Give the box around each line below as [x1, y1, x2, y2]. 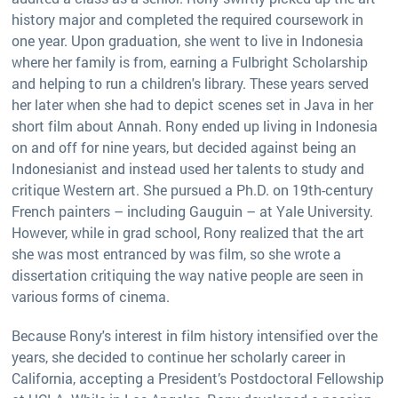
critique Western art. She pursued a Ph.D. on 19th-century [12, 179, 373, 199]
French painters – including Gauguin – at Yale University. [12, 201, 373, 220]
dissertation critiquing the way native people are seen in [12, 265, 363, 284]
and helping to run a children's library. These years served [12, 73, 369, 92]
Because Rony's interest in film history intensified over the [12, 325, 378, 345]
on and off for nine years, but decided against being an [12, 137, 356, 156]
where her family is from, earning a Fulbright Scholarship [12, 52, 368, 71]
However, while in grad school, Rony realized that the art [12, 222, 364, 242]
